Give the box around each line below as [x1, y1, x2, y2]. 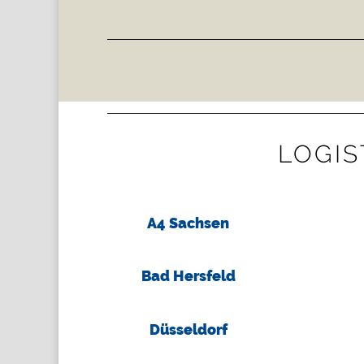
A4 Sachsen [147, 214, 230, 232]
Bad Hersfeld [141, 267, 236, 285]
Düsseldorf [149, 320, 227, 338]
